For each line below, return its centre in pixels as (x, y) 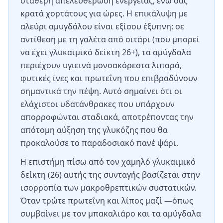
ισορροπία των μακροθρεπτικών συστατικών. (109, 188)
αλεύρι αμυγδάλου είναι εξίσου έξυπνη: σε (102, 26)
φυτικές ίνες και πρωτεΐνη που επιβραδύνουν (109, 78)
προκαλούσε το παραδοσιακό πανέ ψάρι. (99, 143)
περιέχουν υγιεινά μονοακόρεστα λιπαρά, (101, 65)
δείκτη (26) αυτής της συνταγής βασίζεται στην (110, 175)
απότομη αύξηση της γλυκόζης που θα (94, 130)
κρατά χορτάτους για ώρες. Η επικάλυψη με (104, 13)
